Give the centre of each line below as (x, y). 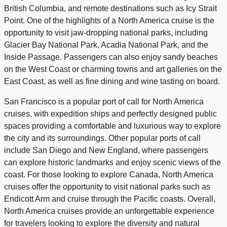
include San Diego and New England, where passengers (106, 150)
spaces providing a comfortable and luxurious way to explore (112, 126)
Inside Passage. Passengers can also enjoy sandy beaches (111, 57)
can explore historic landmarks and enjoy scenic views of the (112, 162)
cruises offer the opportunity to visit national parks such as (107, 187)
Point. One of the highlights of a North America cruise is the (109, 21)
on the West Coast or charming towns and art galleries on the (113, 69)
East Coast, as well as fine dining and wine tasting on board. (112, 81)
